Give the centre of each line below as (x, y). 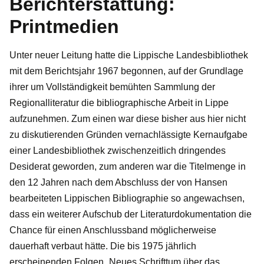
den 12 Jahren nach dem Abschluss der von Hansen (118, 182)
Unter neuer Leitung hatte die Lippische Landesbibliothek (129, 55)
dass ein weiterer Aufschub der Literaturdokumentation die (131, 214)
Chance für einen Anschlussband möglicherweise (113, 230)
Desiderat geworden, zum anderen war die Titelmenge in (128, 166)
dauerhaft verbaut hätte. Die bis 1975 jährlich (103, 246)
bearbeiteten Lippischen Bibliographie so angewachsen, (127, 198)
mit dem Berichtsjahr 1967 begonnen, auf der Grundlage (126, 71)
